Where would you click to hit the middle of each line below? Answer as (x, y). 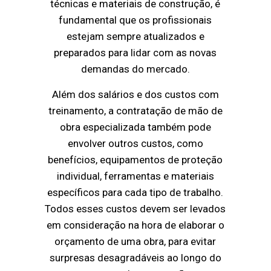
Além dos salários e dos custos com (135, 95)
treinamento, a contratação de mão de (135, 111)
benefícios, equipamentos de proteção (135, 160)
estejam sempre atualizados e (135, 37)
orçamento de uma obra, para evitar (135, 242)
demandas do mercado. (135, 69)
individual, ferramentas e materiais (135, 176)
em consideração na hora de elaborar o (135, 225)
